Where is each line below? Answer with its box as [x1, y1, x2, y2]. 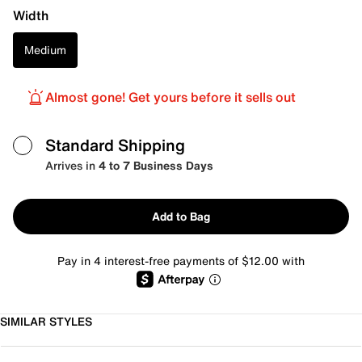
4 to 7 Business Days [99, 157, 213, 174]
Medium [24, 41, 66, 58]
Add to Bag [152, 208, 210, 225]
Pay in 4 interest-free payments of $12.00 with [57, 252, 305, 269]
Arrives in [45, 157, 99, 174]
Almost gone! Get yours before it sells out [45, 87, 296, 107]
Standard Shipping [45, 133, 185, 157]
